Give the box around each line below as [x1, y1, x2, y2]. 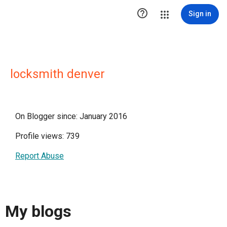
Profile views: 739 [15, 131, 80, 141]
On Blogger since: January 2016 [15, 111, 127, 121]
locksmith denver [10, 67, 105, 81]
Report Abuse [15, 151, 64, 161]
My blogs [5, 202, 71, 221]
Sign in [188, 10, 211, 18]
